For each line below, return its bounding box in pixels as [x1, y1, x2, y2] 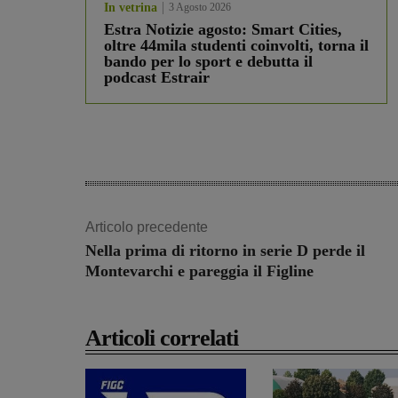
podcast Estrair [104, 68, 210, 87]
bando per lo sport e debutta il [104, 52, 313, 71]
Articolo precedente [85, 219, 208, 235]
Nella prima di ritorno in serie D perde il [85, 242, 365, 260]
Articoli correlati [85, 325, 238, 352]
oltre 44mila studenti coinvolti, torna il [104, 36, 369, 55]
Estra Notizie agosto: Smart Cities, [104, 20, 342, 39]
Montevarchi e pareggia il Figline [85, 262, 314, 281]
